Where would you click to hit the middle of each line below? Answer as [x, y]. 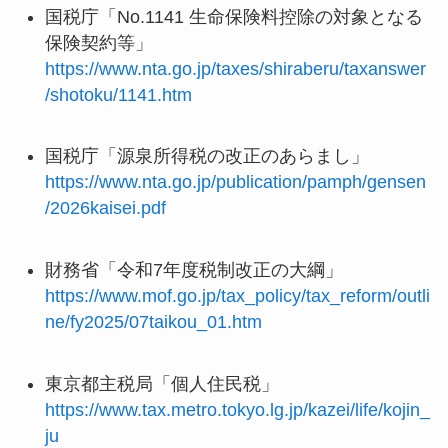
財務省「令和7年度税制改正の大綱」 [193, 270]
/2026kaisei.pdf [105, 208]
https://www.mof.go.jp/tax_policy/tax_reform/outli [237, 296]
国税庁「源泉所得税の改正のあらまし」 [206, 156]
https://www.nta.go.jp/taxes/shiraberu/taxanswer [235, 68]
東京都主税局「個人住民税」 [161, 384]
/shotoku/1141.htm [118, 94]
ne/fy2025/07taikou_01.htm [153, 322]
